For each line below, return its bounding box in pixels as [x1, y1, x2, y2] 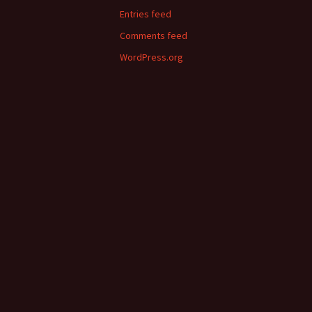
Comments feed [120, 29, 187, 42]
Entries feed [120, 8, 171, 20]
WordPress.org [120, 51, 183, 63]
